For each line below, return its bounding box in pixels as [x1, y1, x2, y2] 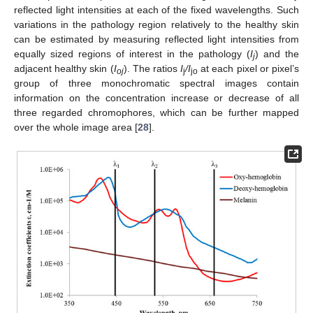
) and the [255, 48, 299, 60]
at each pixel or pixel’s [198, 63, 300, 75]
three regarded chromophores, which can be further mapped [14, 107, 299, 119]
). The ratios [123, 63, 181, 75]
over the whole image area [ [14, 122, 138, 133]
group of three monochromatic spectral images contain [14, 78, 299, 89]
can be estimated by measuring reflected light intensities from [14, 34, 299, 45]
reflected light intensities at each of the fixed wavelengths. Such [14, 4, 299, 16]
